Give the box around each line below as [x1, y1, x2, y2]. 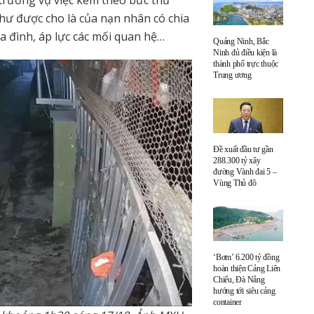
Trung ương [213, 69, 252, 80]
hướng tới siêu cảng [213, 285, 275, 296]
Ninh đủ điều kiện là [213, 47, 278, 57]
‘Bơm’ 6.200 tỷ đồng [213, 252, 280, 262]
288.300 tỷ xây [213, 155, 261, 165]
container [213, 296, 242, 307]
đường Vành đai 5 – [213, 166, 277, 177]
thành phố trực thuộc [213, 58, 279, 69]
